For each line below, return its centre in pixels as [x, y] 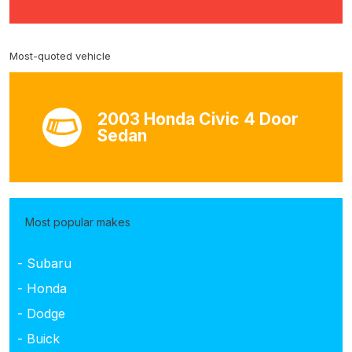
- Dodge [41, 313]
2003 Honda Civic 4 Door [198, 119]
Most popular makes [78, 222]
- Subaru [44, 263]
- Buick [38, 338]
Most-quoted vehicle [60, 55]
